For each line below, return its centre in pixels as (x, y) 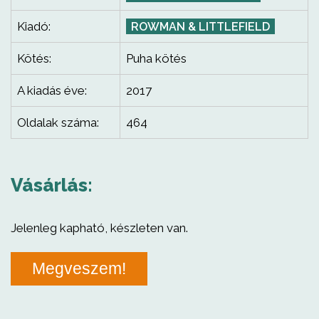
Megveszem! (79, 268)
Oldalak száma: (58, 122)
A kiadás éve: (52, 90)
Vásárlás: (52, 185)
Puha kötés (156, 58)
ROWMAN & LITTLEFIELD (200, 27)
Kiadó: (34, 26)
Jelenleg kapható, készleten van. (99, 228)
